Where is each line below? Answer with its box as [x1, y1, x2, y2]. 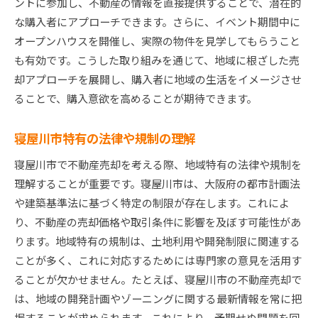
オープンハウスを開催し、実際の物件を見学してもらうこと [14, 33, 300, 49]
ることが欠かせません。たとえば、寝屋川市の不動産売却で [14, 272, 302, 287]
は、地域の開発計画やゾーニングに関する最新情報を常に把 [14, 291, 302, 307]
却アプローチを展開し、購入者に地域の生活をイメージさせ [14, 72, 302, 87]
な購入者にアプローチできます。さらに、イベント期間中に [14, 14, 300, 30]
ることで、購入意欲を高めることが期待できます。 [14, 91, 257, 106]
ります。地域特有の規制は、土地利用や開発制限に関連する [14, 234, 300, 249]
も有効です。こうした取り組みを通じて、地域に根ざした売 [14, 53, 300, 68]
